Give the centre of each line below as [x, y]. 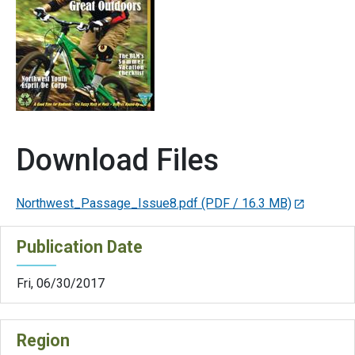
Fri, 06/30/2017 [61, 283]
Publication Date [80, 246]
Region [43, 340]
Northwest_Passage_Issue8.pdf [107, 204]
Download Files [117, 160]
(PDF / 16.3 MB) [246, 204]
